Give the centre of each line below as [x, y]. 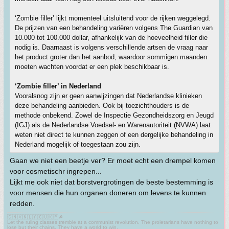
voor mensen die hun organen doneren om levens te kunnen [108, 192]
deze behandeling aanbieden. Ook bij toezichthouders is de [102, 105]
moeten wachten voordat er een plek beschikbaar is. [92, 66]
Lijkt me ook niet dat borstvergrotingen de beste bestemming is [111, 182]
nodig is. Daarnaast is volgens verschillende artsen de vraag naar [111, 47]
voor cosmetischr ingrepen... [56, 171]
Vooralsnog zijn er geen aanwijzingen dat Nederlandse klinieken [108, 96]
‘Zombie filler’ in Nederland [58, 86]
